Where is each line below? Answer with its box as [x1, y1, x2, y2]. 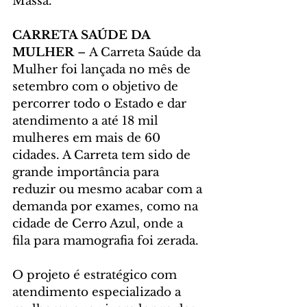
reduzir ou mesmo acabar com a [12, 182, 206, 197]
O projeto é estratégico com [12, 268, 180, 283]
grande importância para [12, 165, 162, 180]
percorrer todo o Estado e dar [12, 97, 190, 112]
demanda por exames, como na [12, 199, 201, 214]
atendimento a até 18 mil [12, 114, 162, 129]
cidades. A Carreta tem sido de [12, 148, 194, 163]
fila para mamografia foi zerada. [12, 234, 199, 249]
